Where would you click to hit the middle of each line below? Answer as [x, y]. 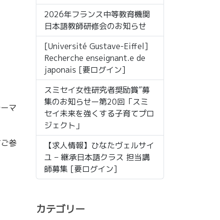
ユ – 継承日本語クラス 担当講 [97, 157]
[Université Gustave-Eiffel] [96, 46]
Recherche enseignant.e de [95, 58]
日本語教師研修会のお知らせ [95, 26]
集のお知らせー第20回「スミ [96, 102]
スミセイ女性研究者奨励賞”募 [97, 90]
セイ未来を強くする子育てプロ [99, 113]
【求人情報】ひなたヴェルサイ [99, 145]
